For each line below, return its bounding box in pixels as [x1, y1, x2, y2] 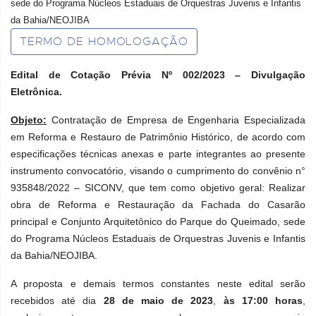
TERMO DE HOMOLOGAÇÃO [20, 35, 189, 49]
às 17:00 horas [223, 295, 303, 306]
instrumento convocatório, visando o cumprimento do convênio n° [11, 165, 305, 176]
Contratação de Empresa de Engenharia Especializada [51, 114, 306, 126]
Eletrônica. [11, 86, 62, 97]
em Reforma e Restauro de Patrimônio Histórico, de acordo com [11, 131, 305, 142]
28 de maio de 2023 [103, 295, 214, 306]
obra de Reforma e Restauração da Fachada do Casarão [11, 199, 305, 210]
